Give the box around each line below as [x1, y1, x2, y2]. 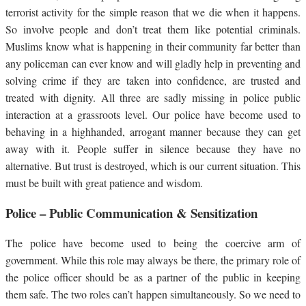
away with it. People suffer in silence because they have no [5, 141, 301, 156]
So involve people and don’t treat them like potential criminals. [5, 22, 301, 37]
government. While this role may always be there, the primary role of [5, 252, 301, 267]
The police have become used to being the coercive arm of [5, 235, 301, 250]
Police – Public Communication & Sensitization [5, 203, 258, 222]
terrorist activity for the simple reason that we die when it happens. [5, 5, 301, 20]
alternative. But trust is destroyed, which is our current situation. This [5, 158, 301, 173]
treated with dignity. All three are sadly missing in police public [5, 90, 301, 105]
